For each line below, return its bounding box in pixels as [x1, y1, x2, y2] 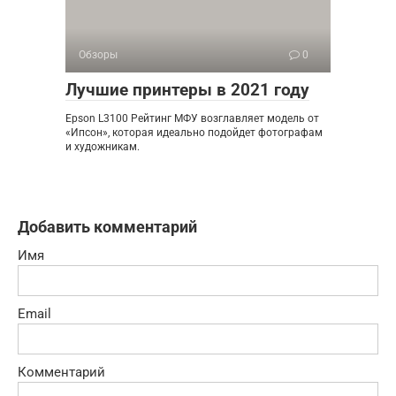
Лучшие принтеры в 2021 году [65, 79, 309, 100]
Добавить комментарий [18, 217, 197, 236]
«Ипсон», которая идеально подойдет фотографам [65, 126, 323, 139]
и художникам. [65, 140, 140, 153]
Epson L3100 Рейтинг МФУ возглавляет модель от [65, 111, 319, 125]
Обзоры [79, 48, 118, 61]
